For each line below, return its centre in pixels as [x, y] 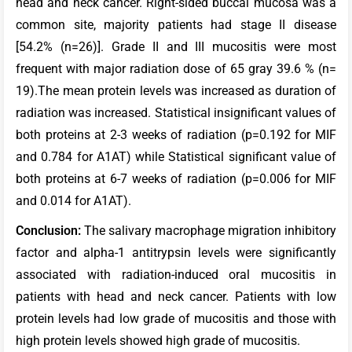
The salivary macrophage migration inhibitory [210, 231]
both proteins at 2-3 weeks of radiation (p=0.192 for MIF [176, 135]
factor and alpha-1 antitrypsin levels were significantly [176, 253]
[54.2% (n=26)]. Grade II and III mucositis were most [176, 47]
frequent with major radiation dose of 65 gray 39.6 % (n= [176, 69]
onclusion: [54, 231]
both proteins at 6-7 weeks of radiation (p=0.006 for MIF [176, 179]
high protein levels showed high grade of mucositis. [159, 341]
